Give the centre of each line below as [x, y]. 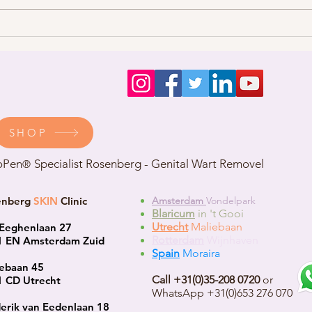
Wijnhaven [231, 240]
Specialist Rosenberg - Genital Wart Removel [147, 164]
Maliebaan [215, 227]
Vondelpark [231, 201]
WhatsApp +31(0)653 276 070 [222, 293]
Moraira [201, 253]
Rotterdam [178, 240]
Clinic [74, 201]
